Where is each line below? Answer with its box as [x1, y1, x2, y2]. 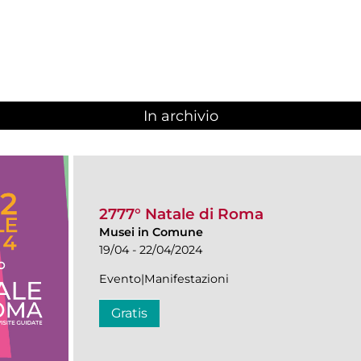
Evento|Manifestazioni [99, 271, 229, 286]
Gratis [111, 305, 147, 321]
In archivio [143, 107, 218, 126]
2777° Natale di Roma [99, 204, 263, 223]
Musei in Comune [99, 224, 203, 239]
